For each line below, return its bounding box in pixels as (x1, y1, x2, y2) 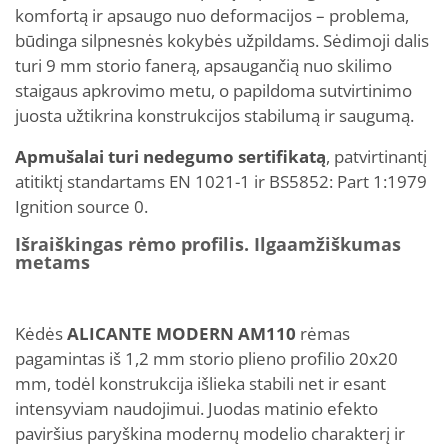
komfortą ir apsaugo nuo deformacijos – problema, (15, 4, 409, 27)
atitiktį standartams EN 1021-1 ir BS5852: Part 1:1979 (15, 170, 427, 193)
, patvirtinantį (326, 145, 427, 168)
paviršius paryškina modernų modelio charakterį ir (15, 422, 405, 445)
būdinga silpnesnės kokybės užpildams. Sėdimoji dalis (15, 29, 429, 52)
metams (15, 250, 90, 274)
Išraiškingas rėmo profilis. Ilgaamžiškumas (15, 232, 401, 256)
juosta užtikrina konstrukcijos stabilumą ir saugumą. (15, 104, 414, 127)
